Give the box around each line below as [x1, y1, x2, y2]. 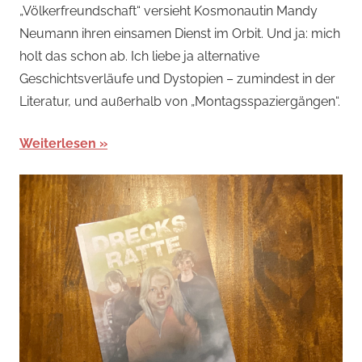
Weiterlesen [19, 135, 96, 151]
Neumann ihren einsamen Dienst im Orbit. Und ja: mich [19, 25, 340, 41]
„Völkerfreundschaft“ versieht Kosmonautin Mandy [19, 2, 318, 19]
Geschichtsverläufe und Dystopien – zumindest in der [19, 70, 335, 86]
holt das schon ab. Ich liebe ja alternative [19, 48, 259, 64]
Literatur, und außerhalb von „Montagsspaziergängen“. [19, 93, 340, 109]
